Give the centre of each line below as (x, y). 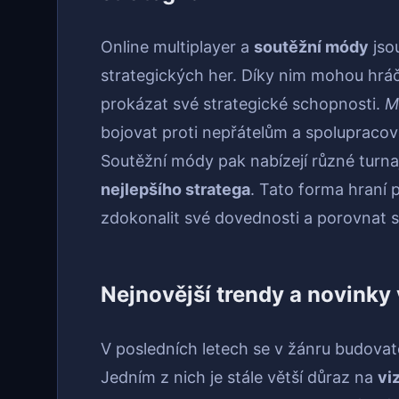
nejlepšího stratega (175, 190)
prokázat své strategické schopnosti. (243, 104)
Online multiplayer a (177, 47)
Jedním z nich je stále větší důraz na (239, 378)
